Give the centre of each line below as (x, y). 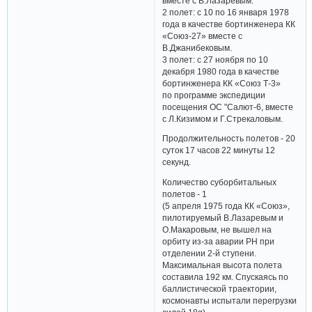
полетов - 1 (185, 194)
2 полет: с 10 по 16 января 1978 (226, 12)
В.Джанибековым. (197, 47)
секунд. (177, 162)
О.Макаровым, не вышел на (217, 230)
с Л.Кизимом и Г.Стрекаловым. (223, 118)
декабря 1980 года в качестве (221, 71)
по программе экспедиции (214, 95)
